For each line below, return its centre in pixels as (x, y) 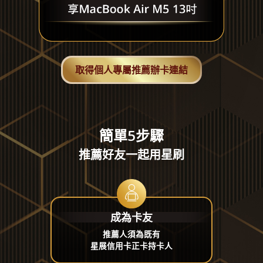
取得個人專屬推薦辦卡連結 (131, 70)
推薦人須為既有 (131, 234)
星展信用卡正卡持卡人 (131, 246)
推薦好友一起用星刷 (131, 155)
